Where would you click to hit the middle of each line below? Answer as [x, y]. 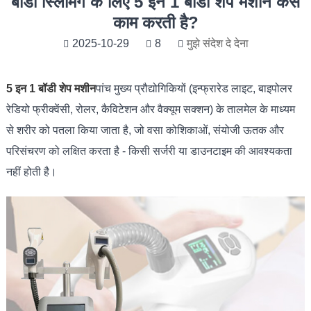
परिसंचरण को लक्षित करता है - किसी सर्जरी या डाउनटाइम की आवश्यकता [149, 151]
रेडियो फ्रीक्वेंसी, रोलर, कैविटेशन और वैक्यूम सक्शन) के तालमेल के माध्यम [150, 109]
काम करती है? [155, 23]
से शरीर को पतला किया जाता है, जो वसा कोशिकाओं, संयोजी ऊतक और [145, 130]
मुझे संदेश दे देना [217, 43]
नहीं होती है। [31, 172]
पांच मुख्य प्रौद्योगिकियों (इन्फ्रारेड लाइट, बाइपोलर [194, 89]
